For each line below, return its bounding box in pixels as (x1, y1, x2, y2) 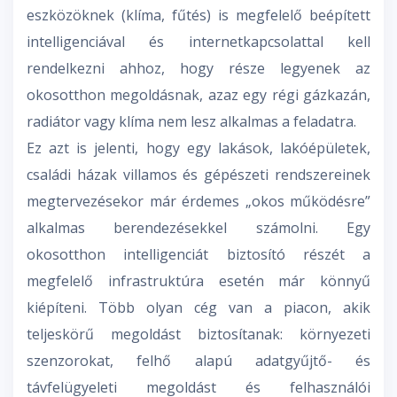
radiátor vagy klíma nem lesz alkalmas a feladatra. (27, 112, 356, 132)
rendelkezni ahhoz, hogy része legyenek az (27, 58, 370, 79)
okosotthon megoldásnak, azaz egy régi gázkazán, (27, 85, 370, 105)
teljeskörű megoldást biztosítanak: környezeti (27, 324, 370, 345)
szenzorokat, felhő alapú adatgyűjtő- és (27, 351, 370, 371)
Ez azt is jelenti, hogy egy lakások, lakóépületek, (27, 138, 370, 159)
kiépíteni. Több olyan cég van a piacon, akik (27, 298, 370, 318)
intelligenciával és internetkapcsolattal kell (27, 32, 370, 52)
